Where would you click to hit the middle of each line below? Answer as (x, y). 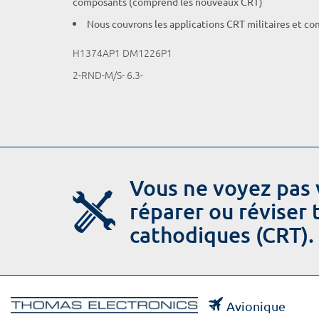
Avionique (256, 306)
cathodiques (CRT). (222, 234)
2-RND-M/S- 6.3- (108, 75)
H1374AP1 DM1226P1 (122, 53)
